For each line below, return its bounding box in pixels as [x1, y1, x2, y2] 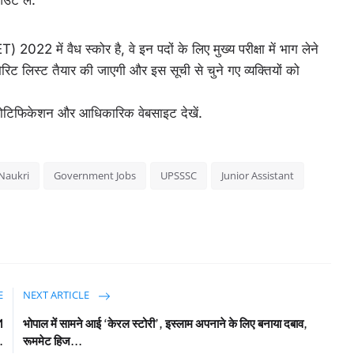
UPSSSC [160, 168, 197, 183]
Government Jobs [54, 168, 136, 183]
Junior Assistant [221, 168, 294, 183]
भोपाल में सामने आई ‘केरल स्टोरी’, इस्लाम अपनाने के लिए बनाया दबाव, [23, 315, 308, 330]
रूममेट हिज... [23, 333, 83, 348]
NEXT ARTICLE [23, 288, 92, 302]
